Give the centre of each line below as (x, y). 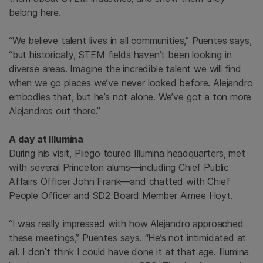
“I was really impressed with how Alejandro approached (126, 224)
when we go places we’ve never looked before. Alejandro (131, 83)
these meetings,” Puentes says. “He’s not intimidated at (128, 238)
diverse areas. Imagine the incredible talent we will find (125, 69)
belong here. (35, 13)
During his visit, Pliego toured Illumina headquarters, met (127, 154)
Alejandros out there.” (55, 111)
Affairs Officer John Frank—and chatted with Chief (119, 182)
